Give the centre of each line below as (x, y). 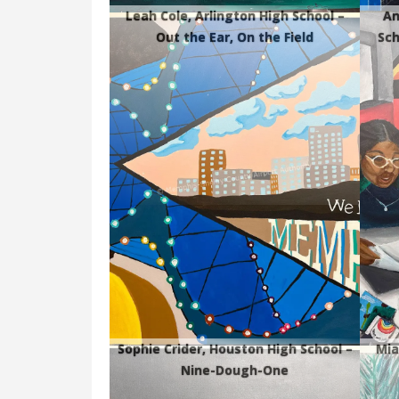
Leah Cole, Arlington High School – (235, 15)
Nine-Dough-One (235, 370)
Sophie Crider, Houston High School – (235, 348)
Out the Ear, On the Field (235, 37)
